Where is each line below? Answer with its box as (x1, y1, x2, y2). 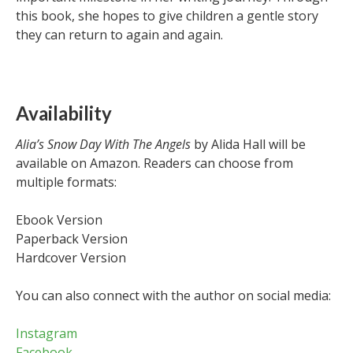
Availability (16, 102, 112, 124)
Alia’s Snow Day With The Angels (16, 136, 191, 153)
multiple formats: (16, 173, 117, 191)
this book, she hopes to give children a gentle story (16, 7, 318, 24)
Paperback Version (16, 230, 128, 247)
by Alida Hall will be (191, 136, 306, 153)
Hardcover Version (16, 249, 126, 266)
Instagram (16, 325, 77, 342)
